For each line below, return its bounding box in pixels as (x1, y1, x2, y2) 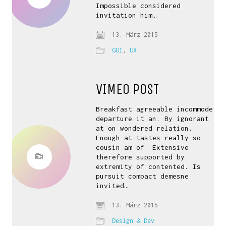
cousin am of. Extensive (96, 143, 189, 151)
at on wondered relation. (96, 124, 193, 132)
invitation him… (96, 11, 157, 19)
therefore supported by (96, 153, 185, 161)
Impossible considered (96, 2, 181, 10)
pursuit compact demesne (96, 172, 189, 180)
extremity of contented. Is (96, 162, 201, 171)
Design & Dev (112, 217, 155, 224)
